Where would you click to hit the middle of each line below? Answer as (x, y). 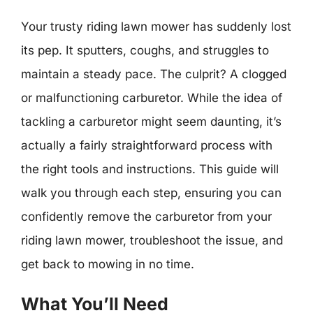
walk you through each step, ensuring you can (151, 192)
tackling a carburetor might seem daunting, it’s (151, 121)
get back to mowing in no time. (108, 264)
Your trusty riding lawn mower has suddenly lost (156, 26)
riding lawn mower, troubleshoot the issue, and (152, 240)
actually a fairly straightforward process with (147, 145)
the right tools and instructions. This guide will (150, 169)
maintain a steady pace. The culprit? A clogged (154, 74)
